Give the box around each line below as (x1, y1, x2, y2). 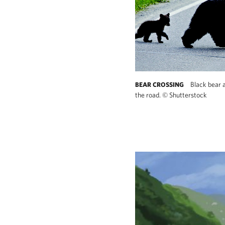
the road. (135, 90, 162, 99)
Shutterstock (168, 90, 207, 99)
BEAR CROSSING (135, 80, 184, 88)
